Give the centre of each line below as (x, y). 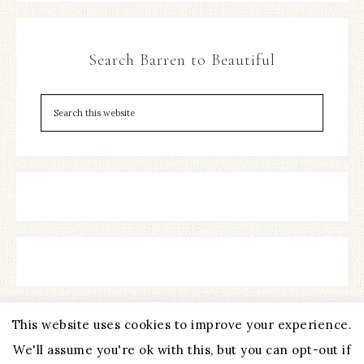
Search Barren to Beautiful (182, 61)
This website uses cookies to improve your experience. (182, 324)
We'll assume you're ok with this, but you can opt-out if (182, 350)
